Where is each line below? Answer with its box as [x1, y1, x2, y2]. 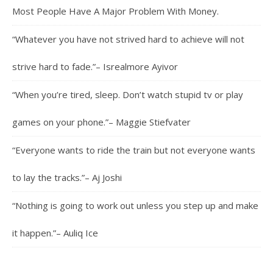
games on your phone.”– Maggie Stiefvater [12, 115, 191, 128]
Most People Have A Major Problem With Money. [12, 4, 219, 17]
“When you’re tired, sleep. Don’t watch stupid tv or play [12, 88, 243, 101]
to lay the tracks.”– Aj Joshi [12, 171, 122, 183]
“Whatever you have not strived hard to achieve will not [12, 32, 244, 45]
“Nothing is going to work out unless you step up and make [12, 199, 258, 211]
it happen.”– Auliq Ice [12, 226, 98, 239]
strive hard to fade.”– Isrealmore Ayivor [12, 60, 178, 73]
